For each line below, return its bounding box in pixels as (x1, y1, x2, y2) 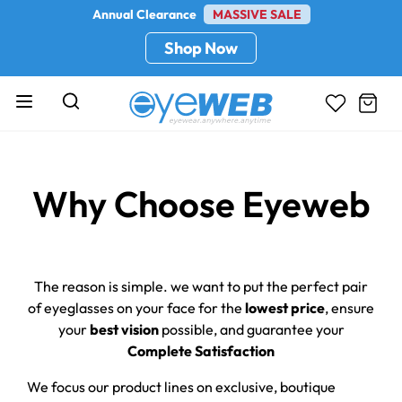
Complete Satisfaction (127, 341, 275, 360)
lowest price (245, 298, 325, 317)
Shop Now (164, 38, 238, 58)
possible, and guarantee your (158, 319, 345, 338)
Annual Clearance (92, 6, 199, 22)
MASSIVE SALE (212, 6, 301, 22)
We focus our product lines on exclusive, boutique (27, 377, 336, 396)
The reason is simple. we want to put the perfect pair (34, 276, 368, 295)
